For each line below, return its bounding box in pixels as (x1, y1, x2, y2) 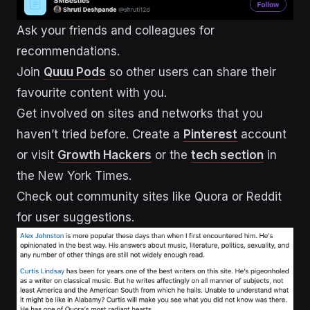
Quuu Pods (44, 64, 106, 79)
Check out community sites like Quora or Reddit (17, 189, 282, 203)
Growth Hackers (57, 147, 152, 162)
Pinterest (183, 127, 237, 141)
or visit (17, 147, 57, 162)
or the (152, 147, 191, 162)
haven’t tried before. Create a (17, 127, 183, 141)
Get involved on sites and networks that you (17, 106, 263, 120)
